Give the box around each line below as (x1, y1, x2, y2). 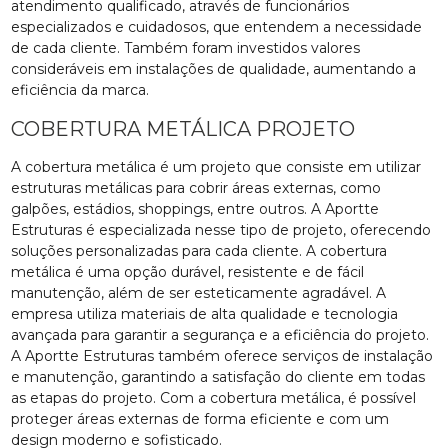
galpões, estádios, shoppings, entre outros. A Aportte (11, 199, 380, 218)
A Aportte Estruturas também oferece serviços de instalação (11, 346, 434, 365)
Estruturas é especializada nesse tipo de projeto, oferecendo (11, 220, 432, 239)
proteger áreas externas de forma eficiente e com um (11, 409, 390, 428)
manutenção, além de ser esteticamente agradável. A (11, 283, 387, 302)
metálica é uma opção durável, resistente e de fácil (11, 262, 365, 281)
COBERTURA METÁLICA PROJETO (11, 116, 356, 141)
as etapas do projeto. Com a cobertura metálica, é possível (11, 388, 417, 407)
